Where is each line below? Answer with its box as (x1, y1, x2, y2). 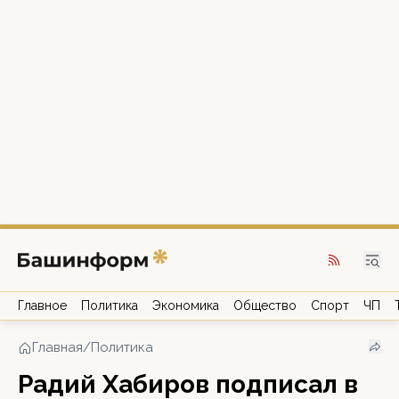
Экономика (152, 298, 219, 313)
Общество (233, 298, 297, 313)
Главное (18, 298, 67, 313)
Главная (32, 339, 83, 355)
